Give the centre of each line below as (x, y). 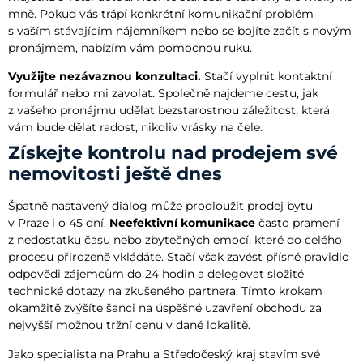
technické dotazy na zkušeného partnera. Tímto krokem (165, 291)
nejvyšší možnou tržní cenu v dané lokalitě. (129, 325)
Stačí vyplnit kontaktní (267, 77)
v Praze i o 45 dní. (59, 223)
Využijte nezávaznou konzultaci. (105, 77)
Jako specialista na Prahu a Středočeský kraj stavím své (164, 354)
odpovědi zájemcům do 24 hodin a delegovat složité (156, 274)
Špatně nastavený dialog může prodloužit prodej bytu (160, 206)
